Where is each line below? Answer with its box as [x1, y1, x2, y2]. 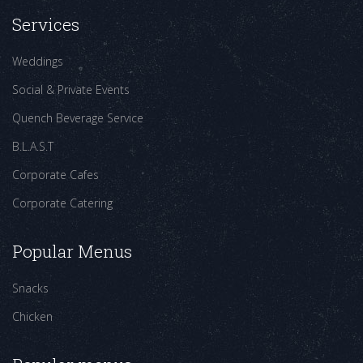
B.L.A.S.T [12, 139, 53, 154]
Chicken [12, 309, 53, 324]
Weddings [12, 53, 63, 69]
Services [12, 13, 79, 36]
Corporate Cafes [12, 167, 99, 182]
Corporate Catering [12, 195, 113, 211]
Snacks [12, 280, 49, 296]
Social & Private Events [12, 82, 130, 97]
